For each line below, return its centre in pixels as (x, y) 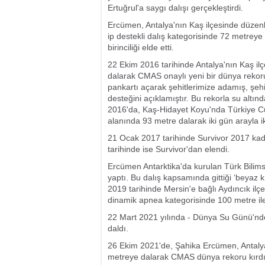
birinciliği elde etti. (141, 47)
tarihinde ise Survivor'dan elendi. (169, 149)
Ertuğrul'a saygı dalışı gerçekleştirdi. (175, 8)
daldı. (118, 228)
